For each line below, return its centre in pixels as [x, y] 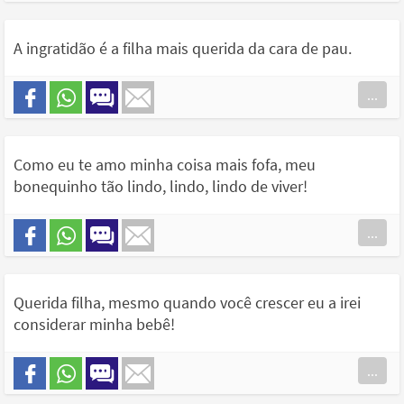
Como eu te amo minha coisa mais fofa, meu [165, 165]
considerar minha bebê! [94, 325]
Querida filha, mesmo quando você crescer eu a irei [187, 303]
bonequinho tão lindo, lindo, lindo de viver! [161, 187]
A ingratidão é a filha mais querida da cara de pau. [183, 49]
